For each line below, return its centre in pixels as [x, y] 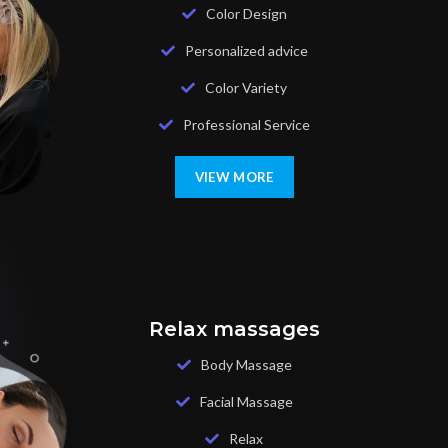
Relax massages [234, 328]
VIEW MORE [234, 177]
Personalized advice [246, 51]
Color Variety [246, 88]
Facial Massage [246, 401]
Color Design [246, 14]
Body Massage [246, 364]
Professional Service [246, 125]
